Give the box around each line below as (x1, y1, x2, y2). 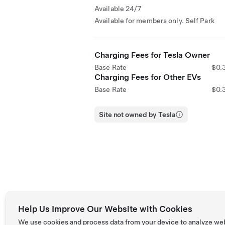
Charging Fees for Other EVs (94, 72, 201, 82)
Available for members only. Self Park (94, 17, 214, 25)
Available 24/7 (94, 5, 142, 13)
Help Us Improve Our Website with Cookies (18, 204, 192, 214)
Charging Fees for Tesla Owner (94, 50, 210, 60)
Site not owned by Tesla (99, 110, 175, 119)
